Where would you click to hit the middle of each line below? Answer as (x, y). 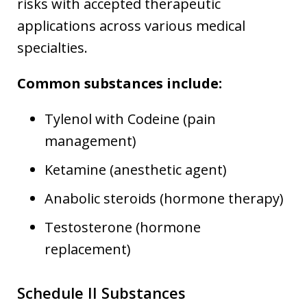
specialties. (52, 47)
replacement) (88, 249)
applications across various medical (131, 25)
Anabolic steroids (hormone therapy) (164, 198)
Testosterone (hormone (123, 227)
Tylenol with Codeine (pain (130, 119)
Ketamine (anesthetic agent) (136, 169)
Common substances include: (120, 83)
